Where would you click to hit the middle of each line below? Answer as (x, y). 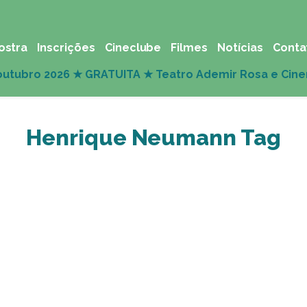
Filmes (189, 48)
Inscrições (66, 48)
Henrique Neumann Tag (153, 137)
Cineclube (133, 48)
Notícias (240, 48)
